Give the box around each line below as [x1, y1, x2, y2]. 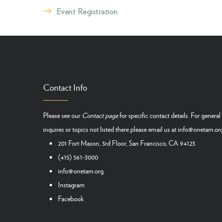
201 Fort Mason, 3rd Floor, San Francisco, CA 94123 [58, 138, 195, 148]
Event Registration [56, 5, 118, 17]
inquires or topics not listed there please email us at [43, 124, 178, 134]
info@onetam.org [58, 166, 104, 175]
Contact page [82, 110, 118, 120]
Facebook [58, 193, 84, 203]
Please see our [43, 110, 82, 120]
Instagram [58, 179, 85, 189]
